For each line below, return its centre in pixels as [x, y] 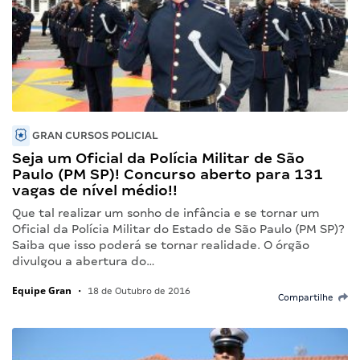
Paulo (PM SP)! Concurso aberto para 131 [168, 174]
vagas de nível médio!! [95, 190]
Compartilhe [308, 298]
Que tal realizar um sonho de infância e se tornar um [166, 213]
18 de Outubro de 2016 [138, 291]
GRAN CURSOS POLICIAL [94, 136]
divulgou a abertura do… [84, 262]
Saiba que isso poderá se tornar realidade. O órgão [161, 245]
